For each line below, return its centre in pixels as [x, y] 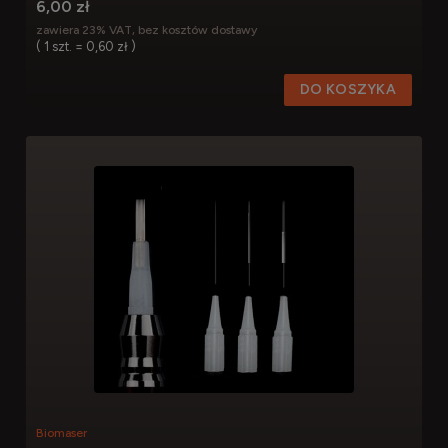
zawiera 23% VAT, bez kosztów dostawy [146, 30]
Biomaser [61, 433]
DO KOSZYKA [348, 89]
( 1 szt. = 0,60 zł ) [86, 47]
